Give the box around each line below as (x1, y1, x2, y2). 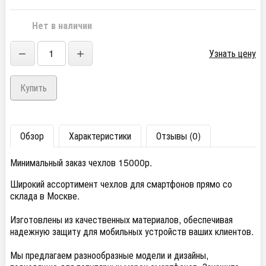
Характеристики (69, 129, 131, 142)
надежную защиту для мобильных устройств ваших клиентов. (10, 224, 254, 238)
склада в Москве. (10, 189, 80, 202)
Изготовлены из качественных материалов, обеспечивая (10, 213, 233, 226)
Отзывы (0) (156, 129, 201, 142)
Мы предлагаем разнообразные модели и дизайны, (10, 248, 208, 262)
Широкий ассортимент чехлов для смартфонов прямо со (10, 177, 232, 191)
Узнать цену (209, 46, 256, 60)
